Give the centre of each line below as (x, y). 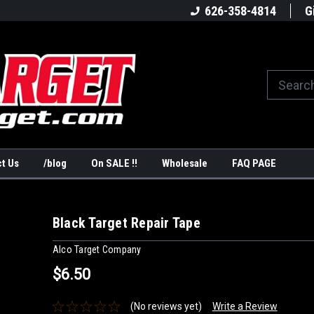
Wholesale (185, 163)
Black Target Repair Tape (126, 223)
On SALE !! (114, 163)
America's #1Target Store (85, 10)
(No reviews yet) (166, 306)
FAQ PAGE (254, 163)
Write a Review (245, 306)
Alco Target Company (97, 249)
